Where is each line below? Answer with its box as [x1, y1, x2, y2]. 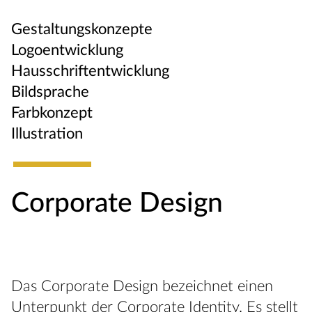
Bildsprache [11, 84, 89, 100]
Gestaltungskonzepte [11, 22, 153, 38]
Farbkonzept [11, 105, 93, 121]
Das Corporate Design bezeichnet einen [11, 279, 273, 295]
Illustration [11, 126, 83, 142]
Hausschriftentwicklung [11, 63, 169, 79]
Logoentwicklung [11, 42, 123, 58]
